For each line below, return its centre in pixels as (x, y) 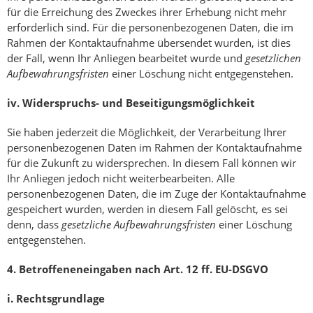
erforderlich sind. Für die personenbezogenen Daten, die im (150, 28)
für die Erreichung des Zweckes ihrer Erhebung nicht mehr (147, 12)
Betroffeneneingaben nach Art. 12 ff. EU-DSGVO (144, 269)
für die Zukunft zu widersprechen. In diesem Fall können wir (152, 163)
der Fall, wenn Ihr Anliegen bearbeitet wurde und (126, 58)
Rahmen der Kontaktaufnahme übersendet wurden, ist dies (149, 43)
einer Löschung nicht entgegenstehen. (201, 74)
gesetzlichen (273, 58)
